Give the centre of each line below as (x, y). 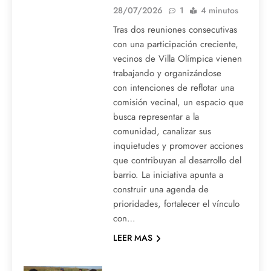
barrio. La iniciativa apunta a (168, 175)
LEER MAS (132, 238)
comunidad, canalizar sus (162, 132)
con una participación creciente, (175, 44)
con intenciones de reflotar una (173, 88)
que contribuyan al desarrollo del (177, 161)
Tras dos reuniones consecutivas (175, 30)
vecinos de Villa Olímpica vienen (177, 59)
